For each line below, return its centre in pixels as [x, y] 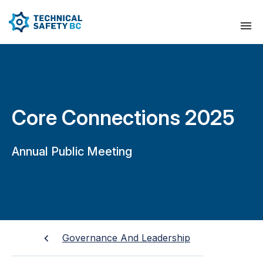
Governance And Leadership [126, 238]
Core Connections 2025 [123, 117]
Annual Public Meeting [72, 151]
